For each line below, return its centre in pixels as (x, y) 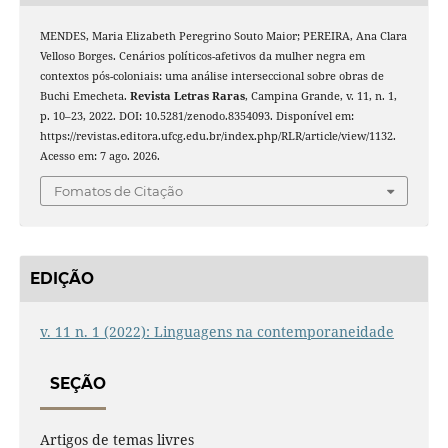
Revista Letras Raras (187, 95)
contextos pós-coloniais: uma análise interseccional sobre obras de (211, 75)
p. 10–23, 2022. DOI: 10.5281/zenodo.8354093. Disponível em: (196, 115)
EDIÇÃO (61, 279)
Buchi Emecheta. (84, 95)
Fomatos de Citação (118, 191)
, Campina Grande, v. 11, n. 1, (320, 95)
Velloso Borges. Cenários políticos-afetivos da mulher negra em (202, 55)
